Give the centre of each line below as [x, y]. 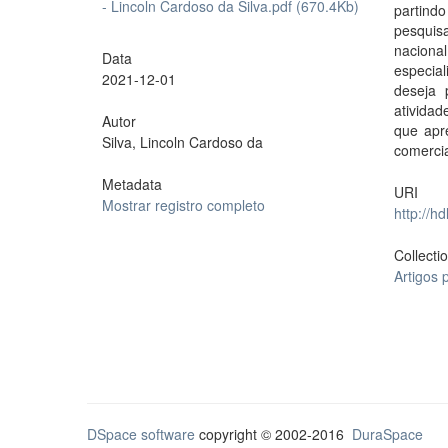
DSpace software [141, 434]
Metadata [132, 184]
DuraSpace [387, 434]
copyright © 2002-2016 [273, 434]
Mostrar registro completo [183, 205]
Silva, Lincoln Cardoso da [182, 142]
